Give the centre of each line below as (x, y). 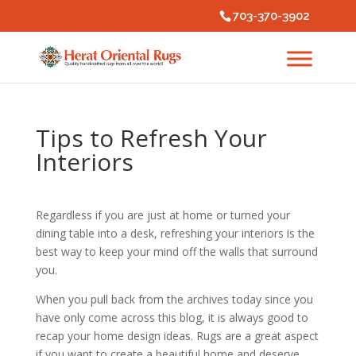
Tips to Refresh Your (151, 138)
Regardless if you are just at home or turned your (163, 215)
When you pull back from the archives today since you (174, 299)
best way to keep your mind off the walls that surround (176, 252)
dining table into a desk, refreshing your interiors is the (175, 233)
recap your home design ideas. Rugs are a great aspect (177, 336)
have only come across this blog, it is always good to (172, 317)
